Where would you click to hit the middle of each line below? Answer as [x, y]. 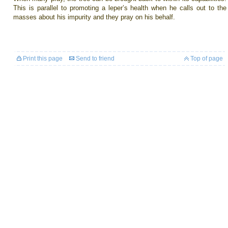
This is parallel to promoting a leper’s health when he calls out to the [120, 8]
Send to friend [94, 59]
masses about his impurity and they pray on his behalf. [94, 17]
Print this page [42, 59]
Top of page [206, 59]
